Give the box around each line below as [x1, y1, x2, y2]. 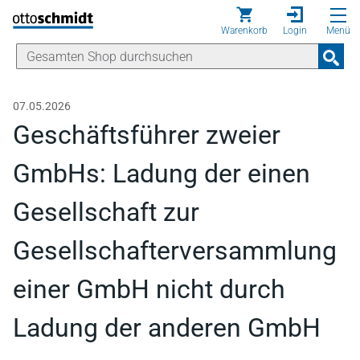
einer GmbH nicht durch [13, 274, 285, 305]
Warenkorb [221, 25, 268, 36]
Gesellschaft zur [13, 197, 199, 227]
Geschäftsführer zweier [13, 120, 280, 150]
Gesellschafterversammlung [13, 235, 337, 266]
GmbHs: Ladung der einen [13, 158, 310, 189]
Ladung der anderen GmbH [13, 313, 321, 343]
